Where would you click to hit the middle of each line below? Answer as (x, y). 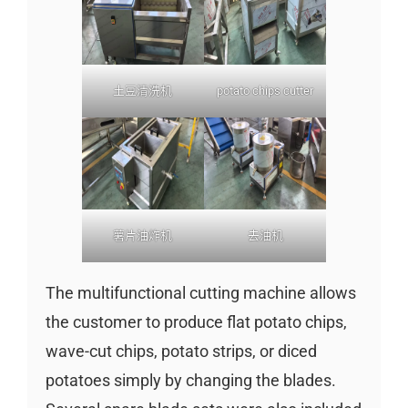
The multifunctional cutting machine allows (200, 292)
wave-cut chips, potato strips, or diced (181, 351)
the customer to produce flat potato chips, (196, 321)
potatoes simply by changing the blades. (190, 380)
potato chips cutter (265, 91)
